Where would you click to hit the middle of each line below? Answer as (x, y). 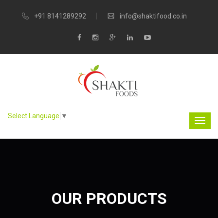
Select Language (34, 116)
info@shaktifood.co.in (153, 16)
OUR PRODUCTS (109, 199)
